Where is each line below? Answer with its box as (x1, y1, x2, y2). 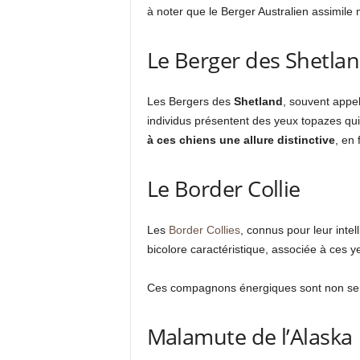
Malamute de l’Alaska (146, 321, 353, 352)
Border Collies (168, 223, 240, 237)
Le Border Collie (146, 174, 301, 204)
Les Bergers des (146, 95, 234, 108)
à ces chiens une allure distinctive (146, 133, 335, 147)
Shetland (233, 95, 283, 108)
